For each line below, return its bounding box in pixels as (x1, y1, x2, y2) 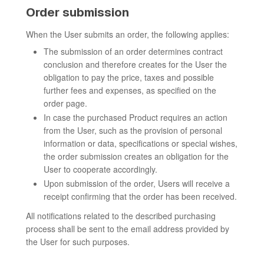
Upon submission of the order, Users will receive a (44, 177, 230, 189)
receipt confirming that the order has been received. (44, 190, 237, 202)
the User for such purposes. (26, 236, 130, 247)
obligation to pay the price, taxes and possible (44, 71, 214, 83)
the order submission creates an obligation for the (44, 150, 229, 162)
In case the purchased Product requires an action (44, 111, 227, 123)
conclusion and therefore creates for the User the (44, 58, 227, 70)
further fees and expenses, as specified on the (44, 84, 216, 96)
